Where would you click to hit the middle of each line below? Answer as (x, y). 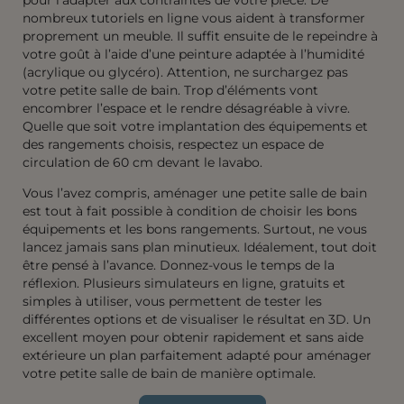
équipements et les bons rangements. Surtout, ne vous (195, 229)
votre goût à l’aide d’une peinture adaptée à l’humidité (193, 54)
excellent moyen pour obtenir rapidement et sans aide (193, 337)
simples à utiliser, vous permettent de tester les (172, 301)
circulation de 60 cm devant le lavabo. (144, 162)
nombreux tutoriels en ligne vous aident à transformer (194, 18)
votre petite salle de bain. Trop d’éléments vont (170, 90)
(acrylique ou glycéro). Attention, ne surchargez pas (185, 72)
